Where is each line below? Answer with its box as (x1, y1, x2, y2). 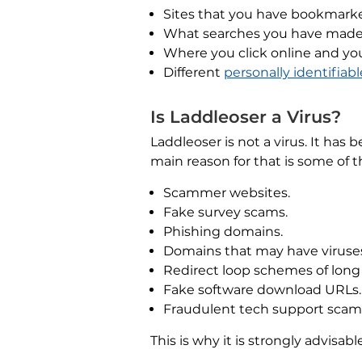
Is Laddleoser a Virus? (150, 106, 341, 127)
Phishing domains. (163, 223, 283, 239)
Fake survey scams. (163, 204, 288, 220)
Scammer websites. (163, 184, 290, 200)
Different (163, 64, 224, 80)
